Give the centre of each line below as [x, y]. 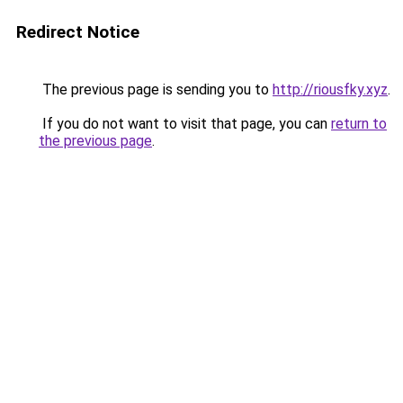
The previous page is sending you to [156, 90]
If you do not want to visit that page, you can [185, 124]
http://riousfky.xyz [330, 90]
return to [359, 124]
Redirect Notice [78, 32]
